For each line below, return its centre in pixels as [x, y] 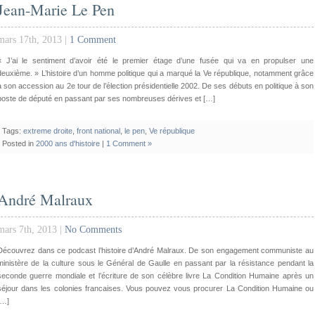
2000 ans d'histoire [68, 143]
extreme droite [48, 131]
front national [98, 131]
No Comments [93, 230]
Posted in [19, 143]
